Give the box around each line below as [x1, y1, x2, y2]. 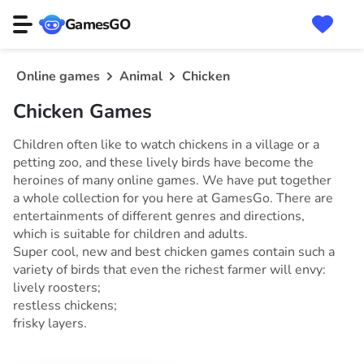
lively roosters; [13, 279, 101, 297]
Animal [119, 67, 162, 85]
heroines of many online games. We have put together [13, 171, 331, 189]
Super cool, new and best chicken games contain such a [13, 243, 335, 261]
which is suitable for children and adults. [13, 225, 248, 243]
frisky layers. [13, 314, 87, 332]
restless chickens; [13, 297, 117, 314]
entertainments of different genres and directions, [13, 207, 305, 225]
